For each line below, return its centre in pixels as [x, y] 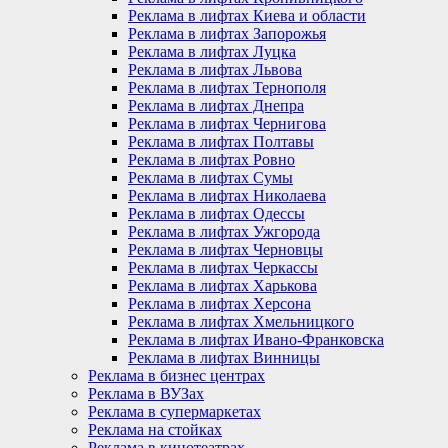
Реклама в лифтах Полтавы [221, 141]
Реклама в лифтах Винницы [224, 357]
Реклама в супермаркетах [174, 411]
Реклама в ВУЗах [146, 393]
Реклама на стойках [155, 429]
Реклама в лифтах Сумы [210, 177]
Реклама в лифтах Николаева [227, 195]
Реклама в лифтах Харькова [222, 285]
